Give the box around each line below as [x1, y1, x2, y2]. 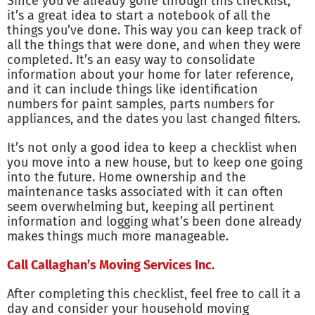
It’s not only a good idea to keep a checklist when [7, 140, 297, 156]
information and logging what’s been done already [7, 214, 302, 230]
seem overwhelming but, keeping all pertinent [7, 199, 274, 215]
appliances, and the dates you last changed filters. [7, 111, 300, 127]
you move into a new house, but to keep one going [7, 155, 302, 171]
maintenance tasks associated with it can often [7, 184, 283, 200]
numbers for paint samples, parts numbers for [7, 96, 274, 112]
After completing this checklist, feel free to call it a [7, 286, 301, 302]
